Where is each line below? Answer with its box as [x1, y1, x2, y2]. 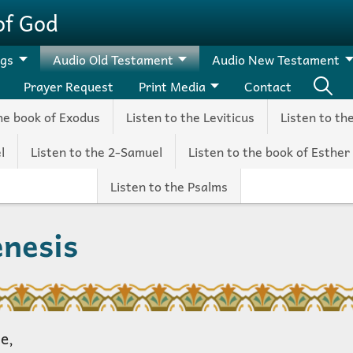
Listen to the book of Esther [188, 141, 350, 162]
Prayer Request [23, 76, 113, 96]
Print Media [138, 76, 206, 96]
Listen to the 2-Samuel [31, 141, 162, 162]
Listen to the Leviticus [126, 106, 255, 127]
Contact [244, 76, 292, 96]
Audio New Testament [212, 49, 340, 69]
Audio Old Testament [52, 49, 173, 69]
